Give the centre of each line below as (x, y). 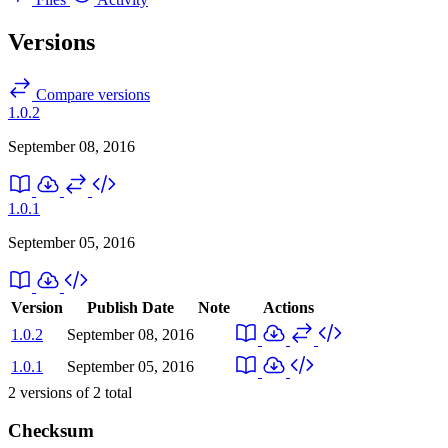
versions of (54, 392)
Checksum (51, 431)
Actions (288, 307)
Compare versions (91, 94)
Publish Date (130, 307)
